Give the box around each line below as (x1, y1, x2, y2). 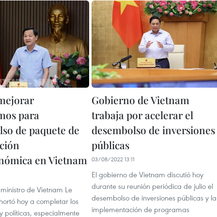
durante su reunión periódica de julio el (92, 181, 213, 191)
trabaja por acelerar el (92, 108, 193, 122)
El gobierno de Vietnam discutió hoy (92, 169, 203, 179)
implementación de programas (92, 204, 189, 214)
